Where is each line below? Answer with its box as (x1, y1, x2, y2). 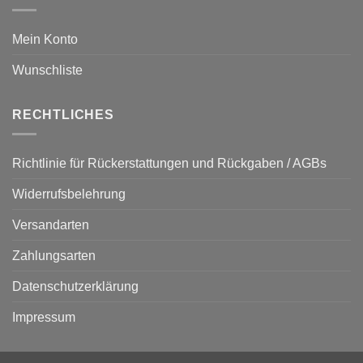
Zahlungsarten (12, 249, 96, 263)
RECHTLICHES (12, 107, 114, 122)
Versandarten (12, 218, 89, 233)
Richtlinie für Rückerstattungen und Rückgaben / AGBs (12, 156, 327, 171)
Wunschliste (12, 62, 83, 77)
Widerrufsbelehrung (12, 187, 126, 202)
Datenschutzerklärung (12, 280, 139, 294)
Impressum (12, 310, 75, 325)
